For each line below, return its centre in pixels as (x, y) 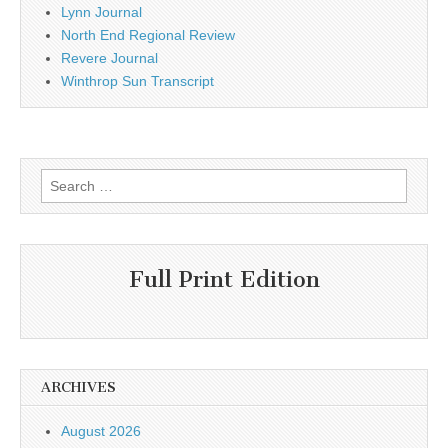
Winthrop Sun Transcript (137, 81)
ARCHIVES (78, 387)
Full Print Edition (224, 280)
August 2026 (101, 430)
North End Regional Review (148, 35)
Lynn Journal (101, 12)
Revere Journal (109, 58)
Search (62, 179)
